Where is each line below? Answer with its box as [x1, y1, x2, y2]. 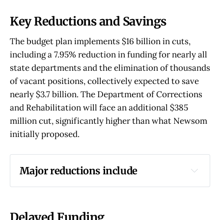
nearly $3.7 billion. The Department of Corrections [10, 89, 202, 100]
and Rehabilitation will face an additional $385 [10, 102, 188, 113]
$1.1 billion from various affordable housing [33, 181, 188, 192]
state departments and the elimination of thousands [10, 62, 210, 73]
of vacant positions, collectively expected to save [10, 76, 199, 86]
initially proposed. [10, 129, 80, 139]
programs [33, 193, 69, 203]
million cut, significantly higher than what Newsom [10, 115, 207, 126]
